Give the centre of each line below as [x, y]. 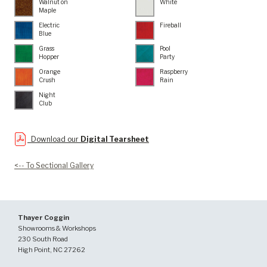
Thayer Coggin [44, 218]
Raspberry [174, 72]
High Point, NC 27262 [52, 250]
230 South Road [43, 239]
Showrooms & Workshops [57, 229]
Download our [54, 139]
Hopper [49, 57]
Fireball [170, 25]
